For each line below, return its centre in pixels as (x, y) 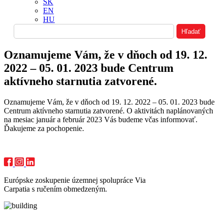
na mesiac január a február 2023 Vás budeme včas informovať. (101, 119)
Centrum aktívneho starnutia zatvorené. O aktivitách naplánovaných (109, 110)
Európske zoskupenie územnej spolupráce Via (75, 180)
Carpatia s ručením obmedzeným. (55, 189)
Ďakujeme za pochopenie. (44, 128)
